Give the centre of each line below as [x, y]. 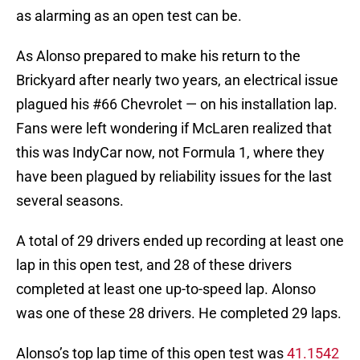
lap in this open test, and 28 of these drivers [154, 265]
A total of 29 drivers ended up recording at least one [180, 241]
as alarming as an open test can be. [129, 16]
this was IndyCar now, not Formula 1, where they [170, 153]
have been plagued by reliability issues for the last [174, 177]
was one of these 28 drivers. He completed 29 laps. [179, 313]
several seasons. [70, 201]
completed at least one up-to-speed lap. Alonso [166, 289]
